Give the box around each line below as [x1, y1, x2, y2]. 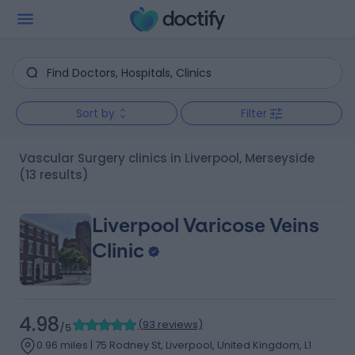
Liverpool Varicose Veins [91, 214, 319, 237]
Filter [241, 105, 267, 121]
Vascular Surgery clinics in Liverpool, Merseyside [26, 150, 315, 166]
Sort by [75, 105, 115, 121]
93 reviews [142, 317, 198, 332]
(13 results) [18, 166, 89, 183]
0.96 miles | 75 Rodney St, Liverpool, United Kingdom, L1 [36, 338, 311, 353]
